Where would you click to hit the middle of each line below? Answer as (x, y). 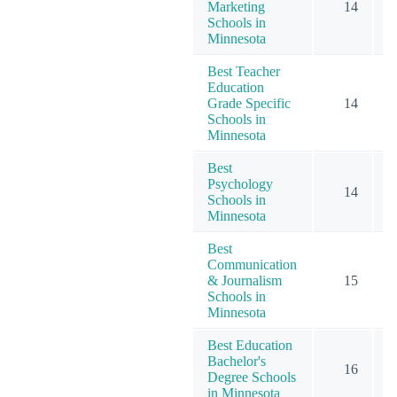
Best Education (250, 345)
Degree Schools (252, 377)
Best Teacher (244, 71)
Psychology (240, 183)
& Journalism (245, 280)
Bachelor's (237, 361)
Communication (252, 264)
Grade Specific (249, 103)
